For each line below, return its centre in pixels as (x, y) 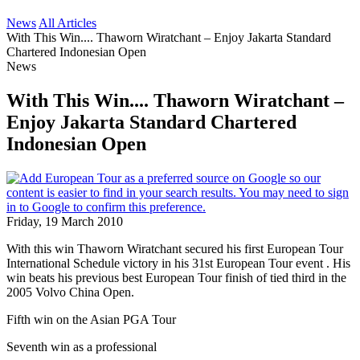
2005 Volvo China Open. (70, 292)
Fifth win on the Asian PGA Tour (91, 319)
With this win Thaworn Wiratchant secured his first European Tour (175, 248)
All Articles (67, 23)
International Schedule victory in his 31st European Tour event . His (178, 263)
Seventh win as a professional (82, 346)
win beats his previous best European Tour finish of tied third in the (176, 277)
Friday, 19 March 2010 (65, 221)
